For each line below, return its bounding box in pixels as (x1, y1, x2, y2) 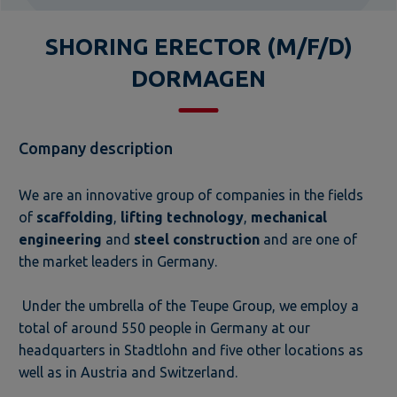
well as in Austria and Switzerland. (19, 363, 237, 380)
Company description (19, 138, 173, 157)
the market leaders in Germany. (19, 253, 217, 269)
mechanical (251, 208, 327, 225)
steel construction (134, 230, 260, 247)
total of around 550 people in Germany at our (19, 319, 310, 336)
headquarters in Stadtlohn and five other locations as (19, 341, 363, 358)
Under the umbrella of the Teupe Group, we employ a (19, 297, 359, 314)
